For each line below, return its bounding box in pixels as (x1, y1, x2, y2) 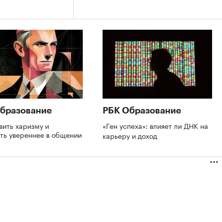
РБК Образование (103, 106, 181, 115)
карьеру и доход (103, 129, 159, 141)
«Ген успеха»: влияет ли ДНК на (103, 119, 208, 131)
